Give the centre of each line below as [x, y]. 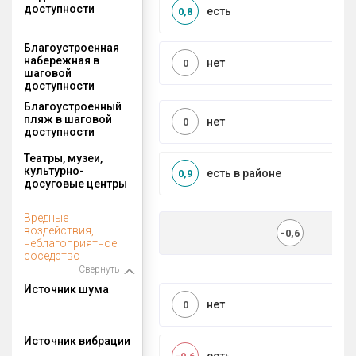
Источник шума [66, 289]
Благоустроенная [72, 47]
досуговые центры [75, 183]
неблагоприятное [70, 243]
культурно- [54, 170]
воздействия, [59, 230]
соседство [52, 255]
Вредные [46, 217]
